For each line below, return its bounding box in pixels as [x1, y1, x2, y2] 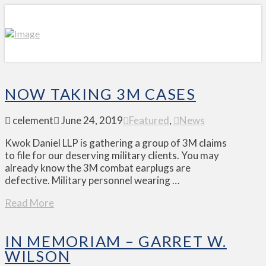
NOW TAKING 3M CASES [5, 85, 196, 103]
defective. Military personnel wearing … [5, 174, 179, 187]
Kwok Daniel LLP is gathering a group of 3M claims [5, 137, 227, 150]
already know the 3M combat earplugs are [5, 161, 191, 175]
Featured [129, 114, 169, 127]
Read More [5, 197, 54, 210]
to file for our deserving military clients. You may [5, 149, 219, 162]
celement [11, 114, 53, 127]
